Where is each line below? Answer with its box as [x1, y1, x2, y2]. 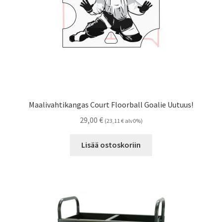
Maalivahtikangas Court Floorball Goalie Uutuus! [29, 99, 193, 110]
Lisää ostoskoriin [81, 140, 141, 150]
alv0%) [123, 116, 143, 124]
